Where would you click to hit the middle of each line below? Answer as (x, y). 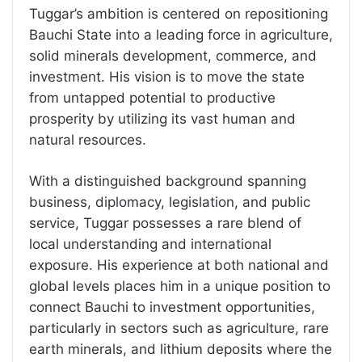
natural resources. (88, 140)
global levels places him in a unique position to (180, 286)
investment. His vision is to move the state (167, 77)
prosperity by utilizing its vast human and (162, 119)
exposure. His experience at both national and (179, 265)
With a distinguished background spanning (168, 181)
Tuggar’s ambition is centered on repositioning (179, 14)
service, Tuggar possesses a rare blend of (165, 223)
